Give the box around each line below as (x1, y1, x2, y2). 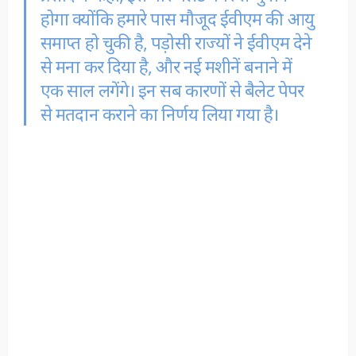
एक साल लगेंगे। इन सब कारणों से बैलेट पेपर (41, 77, 304, 102)
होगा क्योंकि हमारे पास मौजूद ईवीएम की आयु (41, 6, 314, 30)
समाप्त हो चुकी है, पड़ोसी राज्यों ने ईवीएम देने (41, 29, 312, 54)
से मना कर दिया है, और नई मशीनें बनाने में (41, 53, 292, 78)
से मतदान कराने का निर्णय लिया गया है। (41, 101, 279, 126)
